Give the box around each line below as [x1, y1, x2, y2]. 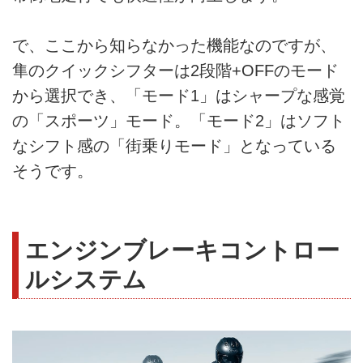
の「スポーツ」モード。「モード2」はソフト [12, 112, 345, 130]
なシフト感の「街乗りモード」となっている [12, 137, 336, 156]
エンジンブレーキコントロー [25, 237, 340, 264]
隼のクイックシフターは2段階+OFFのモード [12, 62, 339, 80]
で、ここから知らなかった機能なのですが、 [12, 36, 336, 55]
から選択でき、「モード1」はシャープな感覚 [12, 87, 345, 105]
